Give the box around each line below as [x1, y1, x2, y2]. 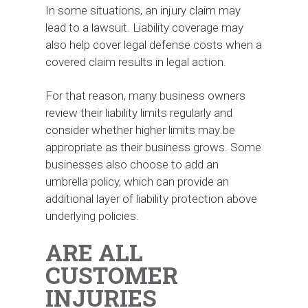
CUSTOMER [45, 259, 179, 290]
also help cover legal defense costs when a [45, 37, 263, 52]
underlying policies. [45, 208, 140, 223]
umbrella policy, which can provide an [45, 174, 230, 188]
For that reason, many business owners [45, 88, 246, 102]
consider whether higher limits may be [45, 122, 236, 137]
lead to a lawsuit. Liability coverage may [45, 20, 244, 34]
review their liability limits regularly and [45, 105, 233, 120]
